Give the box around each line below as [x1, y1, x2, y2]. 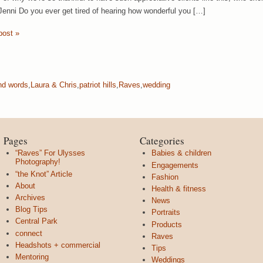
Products [151, 220, 182, 229]
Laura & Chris [31, 80, 77, 89]
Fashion [151, 172, 178, 181]
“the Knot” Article [15, 169, 72, 178]
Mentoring [15, 252, 49, 261]
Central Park [15, 217, 58, 226]
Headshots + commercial [15, 240, 100, 249]
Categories [140, 133, 184, 147]
